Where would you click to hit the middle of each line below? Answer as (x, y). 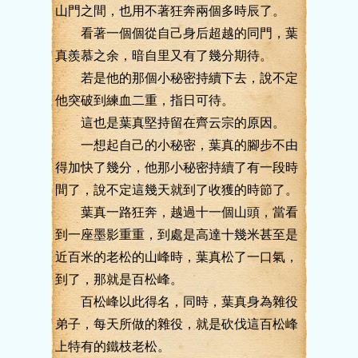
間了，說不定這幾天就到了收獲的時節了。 (177, 190)
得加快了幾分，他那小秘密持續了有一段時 (177, 167)
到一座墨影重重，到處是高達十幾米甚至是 (177, 235)
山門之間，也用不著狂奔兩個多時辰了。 (170, 11)
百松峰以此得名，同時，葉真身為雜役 (177, 302)
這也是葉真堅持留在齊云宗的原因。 (170, 123)
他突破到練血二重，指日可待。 (145, 100)
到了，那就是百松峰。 (119, 279)
